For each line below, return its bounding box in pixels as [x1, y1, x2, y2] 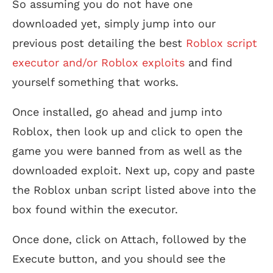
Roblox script [186, 36, 257, 49]
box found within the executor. [12, 202, 178, 216]
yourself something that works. [12, 75, 179, 88]
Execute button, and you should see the [12, 252, 225, 265]
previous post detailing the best [12, 36, 186, 49]
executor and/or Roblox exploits [12, 55, 185, 69]
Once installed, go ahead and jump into [12, 105, 222, 118]
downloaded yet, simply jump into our [12, 16, 216, 30]
